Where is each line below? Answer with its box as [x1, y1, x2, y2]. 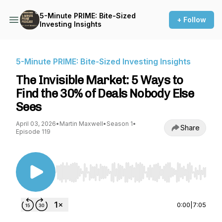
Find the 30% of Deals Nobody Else [16, 86, 194, 101]
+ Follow [177, 15, 206, 24]
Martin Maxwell [59, 120, 103, 127]
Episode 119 [16, 128, 51, 135]
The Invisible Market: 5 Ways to [16, 73, 183, 87]
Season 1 [107, 120, 133, 127]
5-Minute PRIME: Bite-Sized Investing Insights [16, 56, 191, 66]
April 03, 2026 [16, 120, 56, 127]
